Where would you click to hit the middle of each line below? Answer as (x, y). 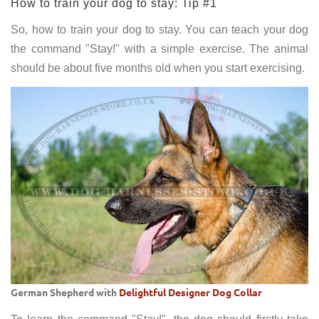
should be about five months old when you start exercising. (158, 68)
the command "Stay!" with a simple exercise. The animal (159, 48)
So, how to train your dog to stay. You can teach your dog (159, 29)
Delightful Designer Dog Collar (190, 292)
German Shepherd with (65, 292)
